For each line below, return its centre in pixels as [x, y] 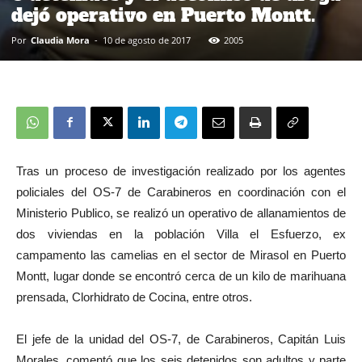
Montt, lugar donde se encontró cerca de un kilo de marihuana [181, 276]
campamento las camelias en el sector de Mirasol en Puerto [181, 255]
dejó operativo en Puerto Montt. [163, 15]
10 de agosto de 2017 [147, 40]
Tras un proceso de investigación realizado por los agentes [181, 170]
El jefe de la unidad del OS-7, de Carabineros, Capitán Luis [181, 339]
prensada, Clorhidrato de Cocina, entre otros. [134, 297]
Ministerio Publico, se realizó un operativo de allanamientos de [181, 213]
